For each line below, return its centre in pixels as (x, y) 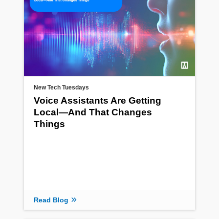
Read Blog (51, 200)
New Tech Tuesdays (61, 88)
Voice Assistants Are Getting (98, 101)
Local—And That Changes (93, 112)
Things (49, 124)
